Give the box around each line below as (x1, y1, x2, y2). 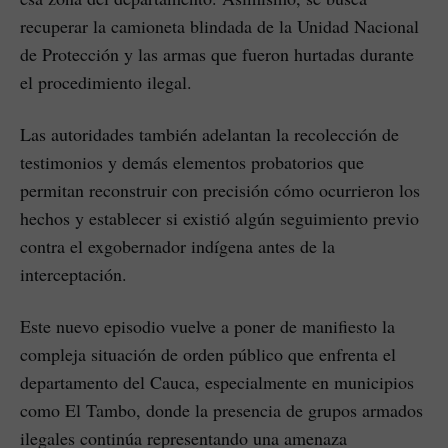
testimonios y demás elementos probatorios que (20, 149, 364, 174)
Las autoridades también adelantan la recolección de (20, 121, 399, 146)
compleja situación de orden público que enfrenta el (20, 341, 396, 366)
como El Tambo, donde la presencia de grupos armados (20, 397, 423, 422)
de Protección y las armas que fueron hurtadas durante (20, 41, 414, 66)
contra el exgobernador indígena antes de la (20, 233, 335, 258)
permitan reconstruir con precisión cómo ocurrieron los (20, 177, 420, 202)
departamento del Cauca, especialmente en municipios (20, 369, 414, 394)
